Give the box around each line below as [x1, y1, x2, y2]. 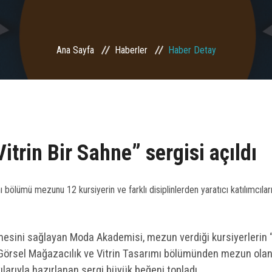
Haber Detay [168, 44, 216, 56]
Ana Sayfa [56, 44, 94, 56]
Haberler [114, 44, 148, 56]
